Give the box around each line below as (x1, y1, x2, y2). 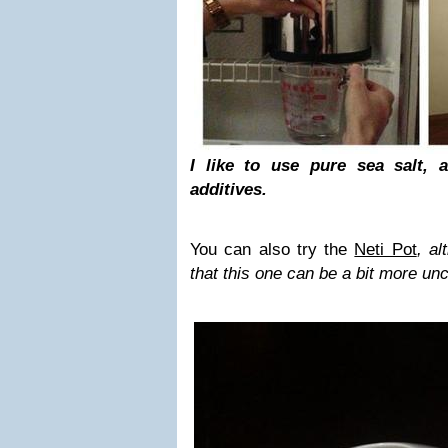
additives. (190, 180, 267, 199)
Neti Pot (354, 240, 417, 259)
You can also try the (190, 240, 355, 259)
